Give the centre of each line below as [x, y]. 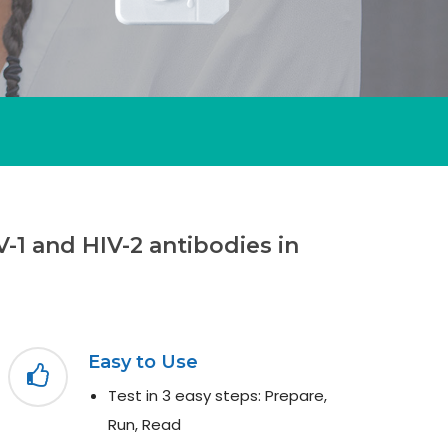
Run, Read [144, 424]
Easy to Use [142, 361]
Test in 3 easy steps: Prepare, [217, 395]
